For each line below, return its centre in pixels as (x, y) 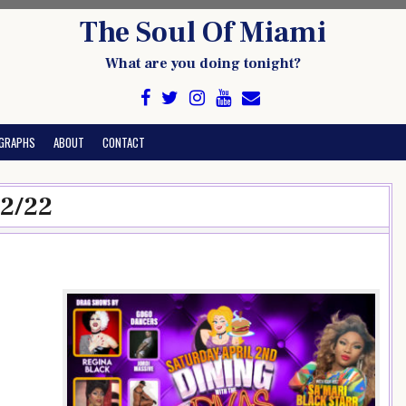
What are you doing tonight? (203, 63)
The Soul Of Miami (203, 33)
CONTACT (124, 142)
